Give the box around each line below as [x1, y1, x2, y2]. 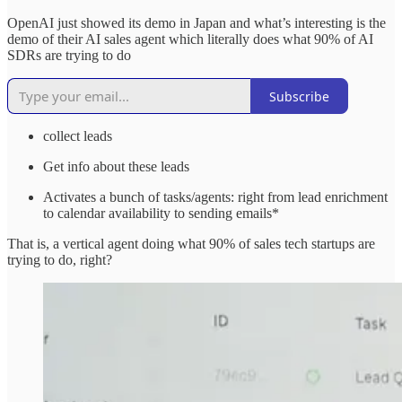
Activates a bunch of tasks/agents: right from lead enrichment [43, 189, 388, 205]
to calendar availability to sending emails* [43, 205, 279, 222]
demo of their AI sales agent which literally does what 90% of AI [7, 31, 373, 48]
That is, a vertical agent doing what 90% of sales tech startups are [7, 236, 375, 252]
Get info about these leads [43, 159, 189, 175]
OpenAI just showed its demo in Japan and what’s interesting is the [7, 15, 386, 31]
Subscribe [269, 87, 329, 105]
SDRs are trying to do [7, 48, 131, 64]
